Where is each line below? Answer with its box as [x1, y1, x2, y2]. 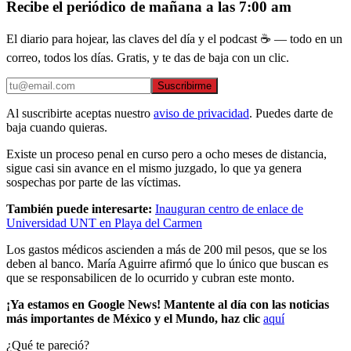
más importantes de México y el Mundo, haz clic [6, 312, 260, 326]
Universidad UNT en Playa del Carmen [6, 216, 202, 230]
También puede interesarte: [6, 202, 152, 216]
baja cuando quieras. [6, 121, 107, 135]
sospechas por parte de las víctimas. [6, 175, 181, 190]
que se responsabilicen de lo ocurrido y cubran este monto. [6, 271, 295, 285]
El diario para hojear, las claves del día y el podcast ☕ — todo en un [6, 32, 342, 46]
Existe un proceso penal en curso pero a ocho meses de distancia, [6, 147, 327, 161]
